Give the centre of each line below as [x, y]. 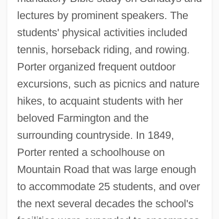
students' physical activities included [102, 32]
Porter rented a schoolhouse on [91, 152]
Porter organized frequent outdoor [96, 66]
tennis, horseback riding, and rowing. [103, 49]
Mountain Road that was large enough [106, 169]
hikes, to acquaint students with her [100, 101]
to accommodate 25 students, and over [108, 186]
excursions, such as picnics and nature [108, 84]
